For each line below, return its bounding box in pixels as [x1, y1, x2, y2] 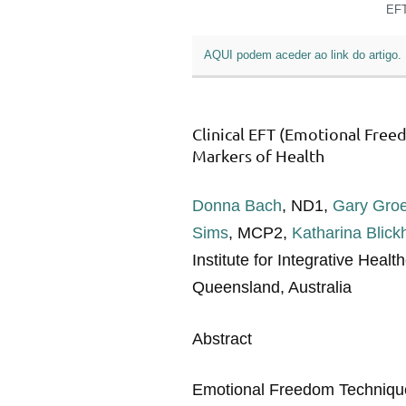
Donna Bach [192, 196, 282, 215]
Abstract [192, 329, 252, 348]
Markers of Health [192, 146, 324, 166]
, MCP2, [228, 223, 292, 242]
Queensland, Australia [192, 277, 352, 296]
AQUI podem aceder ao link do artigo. [203, 48, 401, 63]
